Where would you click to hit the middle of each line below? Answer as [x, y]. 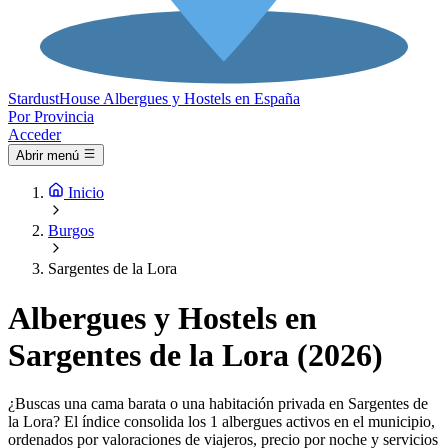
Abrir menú [47, 156]
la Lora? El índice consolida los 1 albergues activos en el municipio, [221, 422]
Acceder [34, 134]
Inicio [86, 193]
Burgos [71, 231]
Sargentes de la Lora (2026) [195, 354]
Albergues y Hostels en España [201, 98]
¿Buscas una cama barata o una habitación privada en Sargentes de [218, 404]
